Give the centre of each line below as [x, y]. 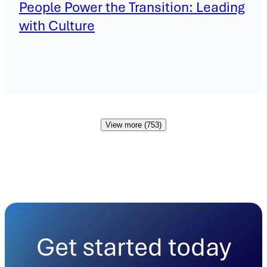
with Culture [57, 26]
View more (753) [133, 125]
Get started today [133, 247]
